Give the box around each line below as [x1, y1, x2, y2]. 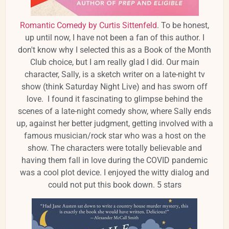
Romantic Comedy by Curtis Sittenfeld [20, 20, 157, 30]
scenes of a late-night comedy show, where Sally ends [18, 106, 211, 116]
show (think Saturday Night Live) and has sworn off [21, 81, 208, 91]
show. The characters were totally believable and [27, 143, 202, 153]
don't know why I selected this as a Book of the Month [18, 44, 211, 55]
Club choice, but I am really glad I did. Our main [30, 57, 199, 67]
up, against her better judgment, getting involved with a [16, 118, 213, 128]
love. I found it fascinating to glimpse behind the [27, 94, 202, 104]
